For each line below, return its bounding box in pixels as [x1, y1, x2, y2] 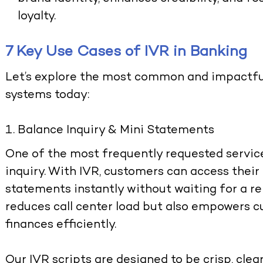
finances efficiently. [5, 218, 117, 231]
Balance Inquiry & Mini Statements [18, 124, 215, 137]
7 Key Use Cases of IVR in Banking [5, 45, 248, 60]
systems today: [5, 89, 90, 102]
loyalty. [18, 11, 56, 23]
